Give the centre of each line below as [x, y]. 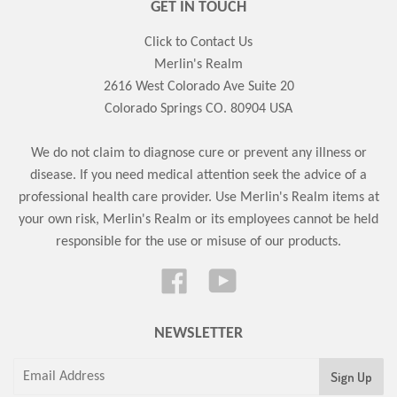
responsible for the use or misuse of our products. [198, 242]
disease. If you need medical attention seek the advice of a [198, 176]
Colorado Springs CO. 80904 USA [198, 109]
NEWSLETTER [198, 334]
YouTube [260, 278]
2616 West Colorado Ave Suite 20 [198, 87]
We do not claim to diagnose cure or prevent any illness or [198, 154]
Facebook [214, 278]
